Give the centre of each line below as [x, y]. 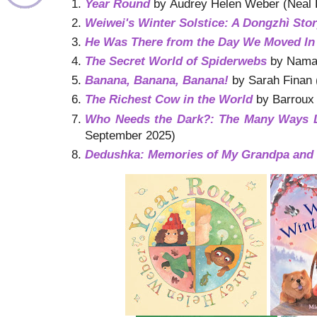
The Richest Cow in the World [169, 99]
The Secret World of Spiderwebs [176, 61]
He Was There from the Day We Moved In [200, 42]
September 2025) [130, 135]
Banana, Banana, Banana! [157, 80]
